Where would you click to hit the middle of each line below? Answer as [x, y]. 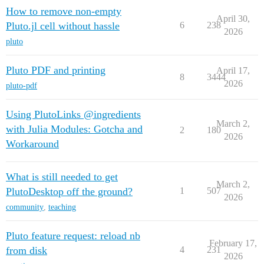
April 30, [233, 19]
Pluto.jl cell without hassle [63, 26]
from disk [27, 250]
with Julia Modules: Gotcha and [74, 129]
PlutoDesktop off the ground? [69, 192]
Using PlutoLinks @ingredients [73, 114]
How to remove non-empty [64, 11]
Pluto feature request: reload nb [73, 236]
